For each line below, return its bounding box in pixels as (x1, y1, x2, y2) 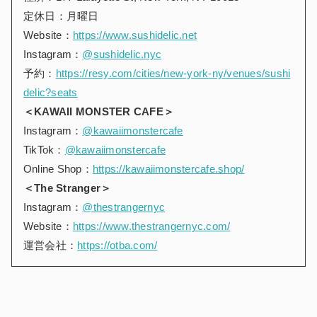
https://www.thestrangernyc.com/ (72, 219, 231, 232)
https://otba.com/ (77, 238, 158, 251)
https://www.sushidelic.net (72, 28, 197, 41)
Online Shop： (23, 162, 93, 175)
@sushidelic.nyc (82, 47, 162, 60)
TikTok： (23, 143, 65, 156)
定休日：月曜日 (23, 9, 99, 22)
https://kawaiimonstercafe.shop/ (92, 162, 245, 175)
